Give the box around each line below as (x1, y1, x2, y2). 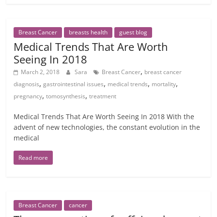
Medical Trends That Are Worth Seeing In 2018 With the (14, 112, 195, 121)
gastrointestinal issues (43, 80, 104, 88)
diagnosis (14, 80, 40, 88)
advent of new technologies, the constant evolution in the (14, 123, 201, 132)
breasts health (69, 28, 108, 36)
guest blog (119, 28, 148, 36)
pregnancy (14, 92, 43, 100)
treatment (89, 92, 117, 100)
